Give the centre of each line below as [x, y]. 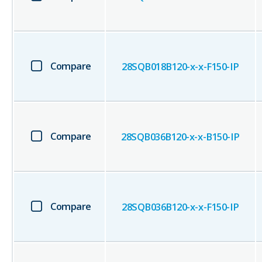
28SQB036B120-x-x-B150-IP [180, 137]
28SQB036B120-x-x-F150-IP [180, 207]
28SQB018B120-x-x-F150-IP [180, 67]
